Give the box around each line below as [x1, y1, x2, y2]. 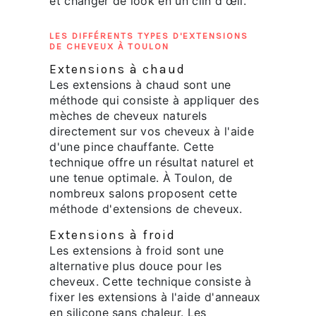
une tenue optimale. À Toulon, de [49, 171, 233, 186]
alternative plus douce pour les [49, 259, 222, 274]
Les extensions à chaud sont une [49, 78, 231, 92]
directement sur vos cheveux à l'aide [49, 124, 254, 139]
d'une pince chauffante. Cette [49, 140, 214, 154]
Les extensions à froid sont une [49, 243, 224, 258]
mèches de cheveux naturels [49, 109, 207, 123]
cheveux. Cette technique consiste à [49, 274, 252, 289]
